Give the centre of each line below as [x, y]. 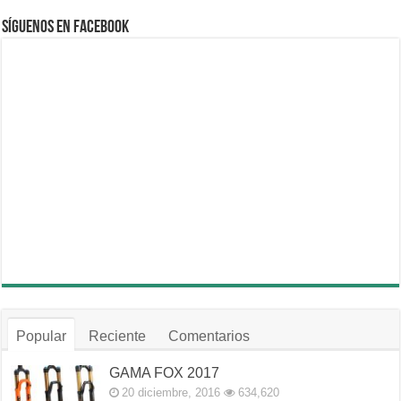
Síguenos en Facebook [66, 28]
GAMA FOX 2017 [165, 373]
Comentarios [209, 337]
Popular [42, 337]
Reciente [118, 337]
